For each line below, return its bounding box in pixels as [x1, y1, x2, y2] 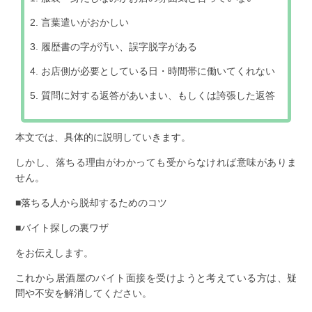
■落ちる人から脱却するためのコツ [15, 197, 167, 208]
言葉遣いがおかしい [41, 17, 130, 28]
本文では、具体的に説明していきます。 [15, 132, 191, 143]
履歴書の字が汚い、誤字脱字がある [41, 41, 198, 52]
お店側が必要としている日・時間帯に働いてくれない [41, 65, 276, 77]
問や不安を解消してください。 [15, 288, 152, 299]
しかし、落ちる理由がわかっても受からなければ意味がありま [15, 157, 297, 168]
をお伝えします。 [15, 247, 93, 258]
